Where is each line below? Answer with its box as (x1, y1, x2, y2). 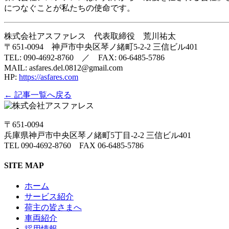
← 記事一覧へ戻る (4, 90, 72, 99)
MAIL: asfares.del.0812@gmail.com (4, 63, 123, 72)
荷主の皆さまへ (25, 203, 82, 212)
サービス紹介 (25, 192, 74, 201)
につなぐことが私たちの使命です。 (4, 3, 135, 12)
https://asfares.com (19, 72, 78, 81)
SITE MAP (4, 161, 44, 170)
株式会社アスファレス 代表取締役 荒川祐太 (4, 31, 176, 40)
